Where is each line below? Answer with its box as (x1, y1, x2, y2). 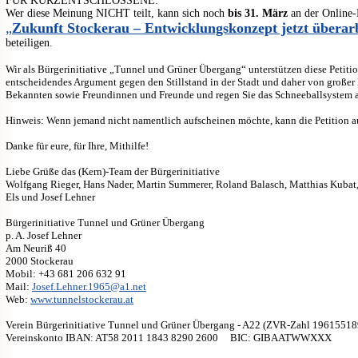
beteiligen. (6, 36, 53, 49)
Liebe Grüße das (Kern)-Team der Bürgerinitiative (6, 165, 220, 177)
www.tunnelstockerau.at (30, 292, 133, 305)
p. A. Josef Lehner (6, 229, 82, 241)
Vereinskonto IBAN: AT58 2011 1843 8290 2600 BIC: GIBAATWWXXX (6, 331, 332, 344)
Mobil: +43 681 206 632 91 (6, 267, 126, 280)
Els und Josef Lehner (6, 190, 95, 203)
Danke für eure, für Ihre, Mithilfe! (6, 139, 149, 152)
